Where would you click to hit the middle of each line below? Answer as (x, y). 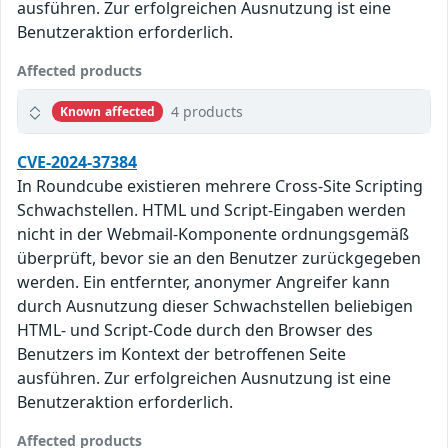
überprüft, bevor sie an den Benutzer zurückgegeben (219, 258)
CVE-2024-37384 (77, 162)
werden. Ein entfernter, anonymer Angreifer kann (203, 282)
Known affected (107, 111)
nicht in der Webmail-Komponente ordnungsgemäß (213, 234)
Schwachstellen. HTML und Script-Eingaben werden (211, 210)
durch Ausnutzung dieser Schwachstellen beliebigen (215, 306)
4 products (207, 112)
